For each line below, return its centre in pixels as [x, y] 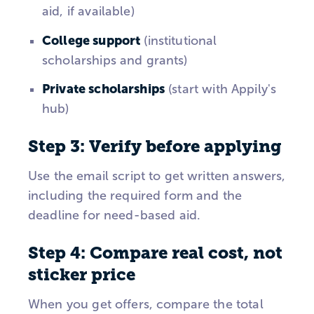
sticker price [82, 274]
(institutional [179, 40]
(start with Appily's [221, 89]
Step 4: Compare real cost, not [155, 253]
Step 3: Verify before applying [155, 146]
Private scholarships [103, 89]
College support [91, 40]
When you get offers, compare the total [146, 304]
